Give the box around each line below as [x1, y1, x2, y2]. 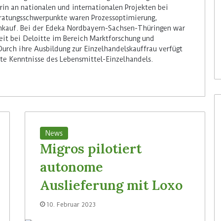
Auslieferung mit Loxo [40, 176, 183, 193]
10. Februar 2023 [46, 200, 96, 208]
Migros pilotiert [40, 140, 142, 157]
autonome [40, 158, 104, 175]
